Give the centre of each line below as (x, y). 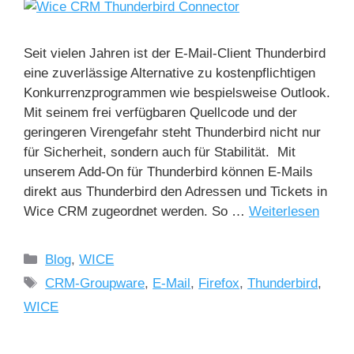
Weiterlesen (284, 211)
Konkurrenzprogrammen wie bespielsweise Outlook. (177, 92)
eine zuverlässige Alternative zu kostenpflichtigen (169, 73)
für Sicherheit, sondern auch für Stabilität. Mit (160, 152)
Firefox (219, 283)
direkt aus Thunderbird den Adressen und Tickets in (175, 191)
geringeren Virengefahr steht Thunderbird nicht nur (172, 132)
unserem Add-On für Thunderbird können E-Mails (168, 171)
